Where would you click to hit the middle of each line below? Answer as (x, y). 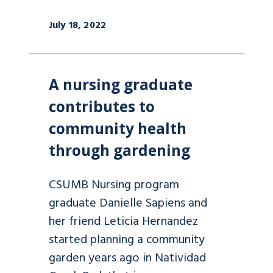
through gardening (119, 150)
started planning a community (127, 240)
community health (118, 128)
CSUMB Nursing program (114, 185)
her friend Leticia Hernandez (123, 222)
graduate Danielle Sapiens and (128, 203)
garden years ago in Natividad (127, 258)
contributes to (102, 106)
